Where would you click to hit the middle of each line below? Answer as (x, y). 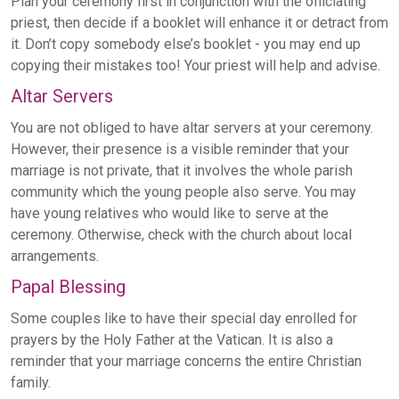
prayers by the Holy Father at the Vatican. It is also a (172, 340)
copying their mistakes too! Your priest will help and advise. (195, 66)
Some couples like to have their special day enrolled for (184, 319)
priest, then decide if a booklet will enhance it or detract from (199, 23)
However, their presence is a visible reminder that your (180, 150)
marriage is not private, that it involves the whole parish (182, 171)
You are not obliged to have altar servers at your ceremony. (192, 128)
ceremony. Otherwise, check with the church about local (181, 235)
